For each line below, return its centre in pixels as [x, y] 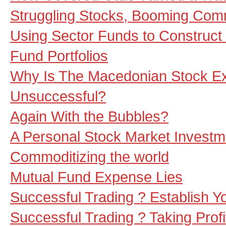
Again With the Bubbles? [89, 116]
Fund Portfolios [59, 56]
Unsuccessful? [58, 96]
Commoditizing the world [90, 157]
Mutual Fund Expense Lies [96, 177]
